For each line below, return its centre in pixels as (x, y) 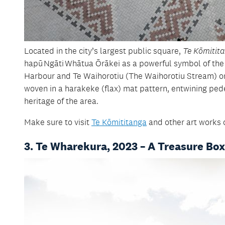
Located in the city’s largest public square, (103, 50)
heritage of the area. (61, 101)
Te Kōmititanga (119, 122)
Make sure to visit (58, 122)
